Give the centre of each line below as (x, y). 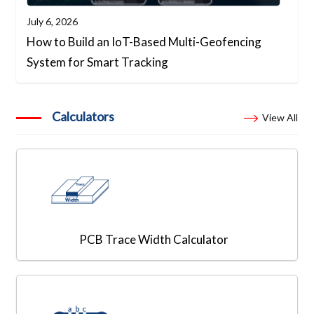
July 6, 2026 (53, 21)
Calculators (83, 117)
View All (280, 118)
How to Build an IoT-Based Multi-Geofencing (144, 41)
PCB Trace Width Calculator (153, 240)
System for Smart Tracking (98, 62)
